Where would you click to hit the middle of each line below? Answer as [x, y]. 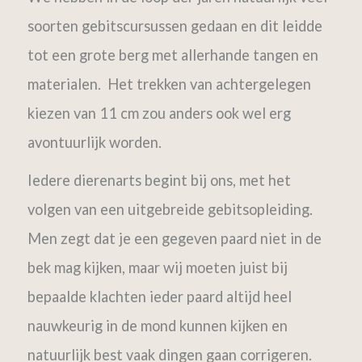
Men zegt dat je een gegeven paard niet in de [174, 239]
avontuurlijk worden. [97, 143]
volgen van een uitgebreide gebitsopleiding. [170, 210]
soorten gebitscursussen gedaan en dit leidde [175, 26]
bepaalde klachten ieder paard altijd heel [159, 297]
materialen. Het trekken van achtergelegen [169, 84]
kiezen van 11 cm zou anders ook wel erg [159, 114]
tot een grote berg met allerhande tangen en [173, 55]
